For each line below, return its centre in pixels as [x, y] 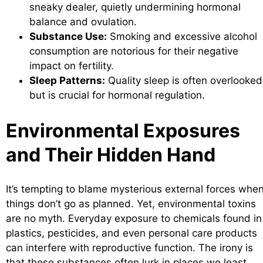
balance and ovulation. [83, 22]
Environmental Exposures [123, 130]
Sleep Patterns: [67, 81]
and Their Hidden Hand [111, 154]
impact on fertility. [72, 66]
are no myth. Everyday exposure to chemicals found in [134, 219]
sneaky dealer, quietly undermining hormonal [135, 7]
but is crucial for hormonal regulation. [117, 95]
